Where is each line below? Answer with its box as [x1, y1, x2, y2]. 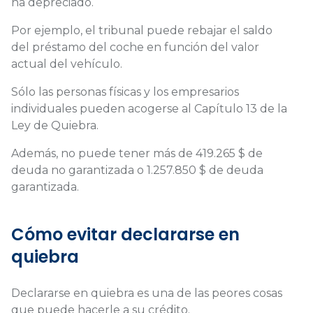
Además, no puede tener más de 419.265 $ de [11, 146, 263, 160]
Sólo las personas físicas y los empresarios [11, 85, 239, 99]
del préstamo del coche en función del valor [11, 40, 259, 54]
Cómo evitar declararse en [11, 222, 240, 246]
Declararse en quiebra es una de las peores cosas [11, 286, 282, 300]
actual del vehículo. [11, 57, 125, 71]
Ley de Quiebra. [11, 118, 99, 132]
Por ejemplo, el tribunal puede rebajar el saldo [11, 23, 272, 37]
